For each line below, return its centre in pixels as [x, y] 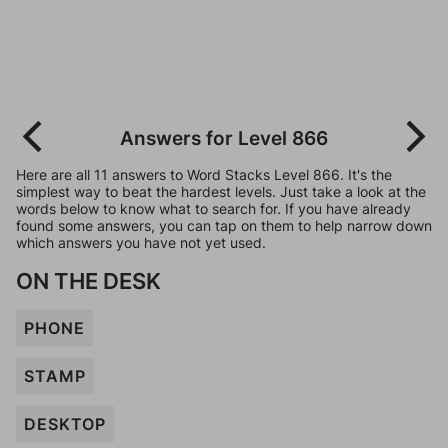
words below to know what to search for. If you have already [213, 208]
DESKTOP [65, 424]
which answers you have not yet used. [141, 242]
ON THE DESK [88, 280]
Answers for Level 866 [224, 138]
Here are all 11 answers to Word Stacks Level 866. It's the [204, 174]
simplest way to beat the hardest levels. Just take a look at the [221, 191]
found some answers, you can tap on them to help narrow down [224, 225]
